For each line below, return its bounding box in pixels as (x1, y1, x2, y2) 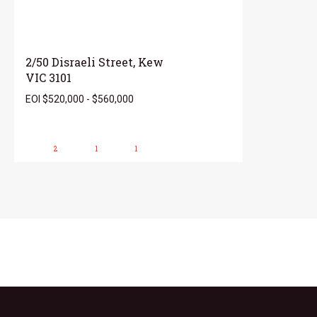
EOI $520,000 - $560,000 (25, 93, 134, 105)
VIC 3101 (25, 69, 71, 85)
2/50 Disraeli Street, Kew (25, 54, 163, 69)
